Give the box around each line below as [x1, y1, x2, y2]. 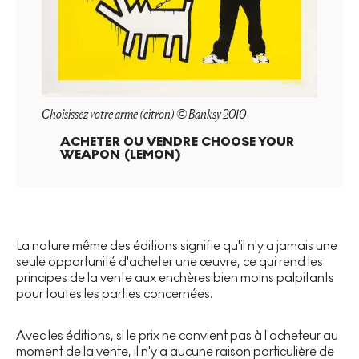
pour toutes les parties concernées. [16, 285, 212, 301]
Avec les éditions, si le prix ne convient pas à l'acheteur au [16, 327, 338, 343]
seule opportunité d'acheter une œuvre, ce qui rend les [16, 253, 323, 269]
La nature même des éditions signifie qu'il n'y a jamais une [16, 237, 337, 253]
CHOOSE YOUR [200, 133, 294, 149]
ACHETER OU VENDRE [59, 133, 198, 149]
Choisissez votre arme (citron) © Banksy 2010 [42, 105, 246, 122]
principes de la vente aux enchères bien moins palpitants [16, 269, 334, 285]
